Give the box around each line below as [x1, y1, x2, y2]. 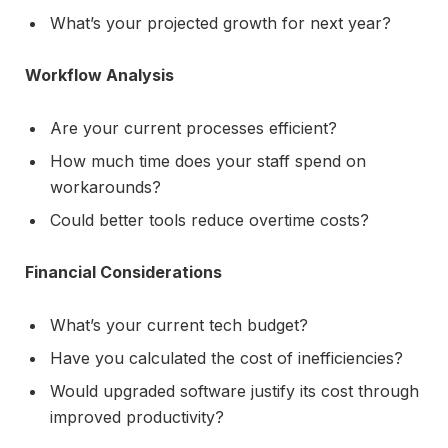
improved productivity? [50, 407, 224, 428]
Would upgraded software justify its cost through [50, 381, 419, 402]
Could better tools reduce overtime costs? [50, 209, 369, 230]
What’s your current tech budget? [50, 314, 308, 335]
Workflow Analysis [25, 65, 174, 86]
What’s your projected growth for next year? [50, 12, 391, 33]
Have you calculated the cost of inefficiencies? [50, 348, 403, 369]
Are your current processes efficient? [50, 117, 337, 138]
